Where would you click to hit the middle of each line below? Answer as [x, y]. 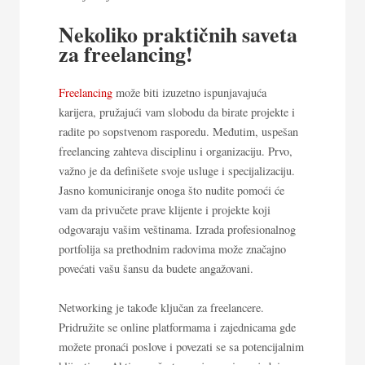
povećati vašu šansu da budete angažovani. [156, 269]
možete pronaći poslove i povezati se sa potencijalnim [181, 347]
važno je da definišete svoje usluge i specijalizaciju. [177, 171]
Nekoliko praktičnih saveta [178, 35]
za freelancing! [126, 54]
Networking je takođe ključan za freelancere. [161, 308]
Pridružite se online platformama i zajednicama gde [177, 328]
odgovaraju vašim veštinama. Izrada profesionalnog [177, 230]
